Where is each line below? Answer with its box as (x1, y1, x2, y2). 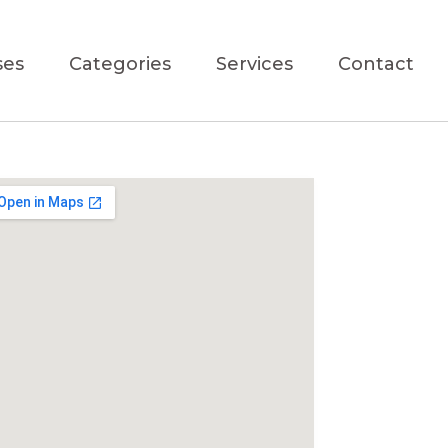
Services (216, 53, 294, 75)
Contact (338, 53, 415, 75)
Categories (69, 53, 172, 75)
